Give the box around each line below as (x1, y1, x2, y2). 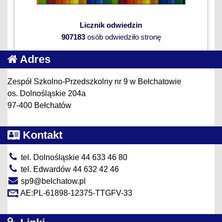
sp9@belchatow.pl (19, 176, 86, 185)
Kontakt (20, 128, 62, 141)
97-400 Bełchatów (7, 101, 71, 110)
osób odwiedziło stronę (85, 32, 161, 41)
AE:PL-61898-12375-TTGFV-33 (19, 188, 132, 197)
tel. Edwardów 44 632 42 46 (19, 165, 119, 173)
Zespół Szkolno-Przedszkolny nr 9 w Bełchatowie (7, 77, 181, 86)
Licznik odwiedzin (80, 20, 142, 29)
